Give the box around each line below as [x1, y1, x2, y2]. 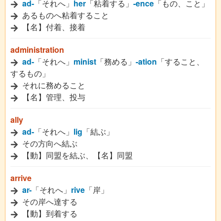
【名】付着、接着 [20, 21, 85, 33]
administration [10, 44, 64, 55]
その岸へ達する [20, 196, 77, 207]
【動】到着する [20, 208, 77, 219]
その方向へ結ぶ [20, 138, 77, 149]
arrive [10, 172, 32, 184]
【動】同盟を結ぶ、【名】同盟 [20, 149, 133, 161]
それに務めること [20, 79, 85, 91]
